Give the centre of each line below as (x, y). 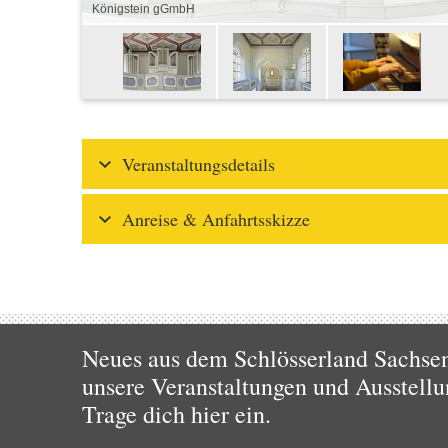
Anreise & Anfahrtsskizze (216, 219)
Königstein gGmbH (143, 9)
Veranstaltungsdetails (198, 164)
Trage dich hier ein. (176, 414)
